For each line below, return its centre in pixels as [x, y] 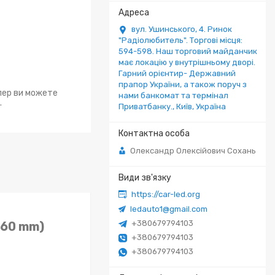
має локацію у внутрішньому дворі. [187, 62]
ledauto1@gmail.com [169, 209]
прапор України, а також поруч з [183, 84]
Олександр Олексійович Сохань [193, 150]
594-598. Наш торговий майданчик [188, 51]
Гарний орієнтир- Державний [177, 73]
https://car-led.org [166, 195]
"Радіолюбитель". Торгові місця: [180, 40]
